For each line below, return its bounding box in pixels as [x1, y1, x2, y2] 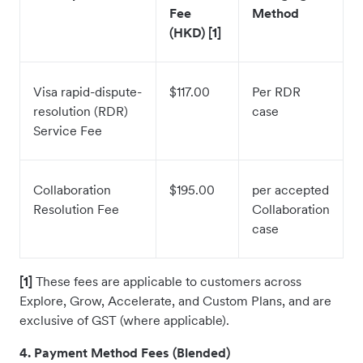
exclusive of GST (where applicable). [19, 312, 229, 328]
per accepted [252, 181, 329, 198]
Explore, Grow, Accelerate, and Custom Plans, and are [19, 293, 331, 309]
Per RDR [252, 83, 301, 100]
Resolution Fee [33, 201, 119, 217]
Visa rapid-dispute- [33, 83, 142, 100]
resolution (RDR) [33, 103, 128, 119]
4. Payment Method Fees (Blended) [19, 344, 230, 361]
